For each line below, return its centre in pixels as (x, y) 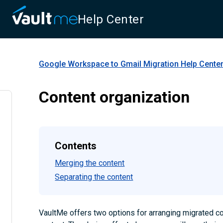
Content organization (114, 97)
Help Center (111, 19)
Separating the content (94, 177)
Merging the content (90, 163)
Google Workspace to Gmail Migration (109, 64)
